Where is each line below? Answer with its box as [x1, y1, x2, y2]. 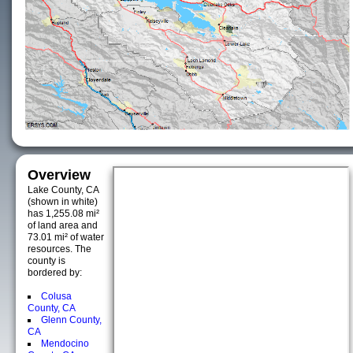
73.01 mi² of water [28, 232, 104, 243]
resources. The [28, 243, 91, 255]
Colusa [41, 291, 72, 302]
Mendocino [41, 338, 89, 349]
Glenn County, [41, 314, 102, 325]
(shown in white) [28, 196, 98, 207]
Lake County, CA [28, 184, 98, 195]
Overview [28, 167, 91, 183]
